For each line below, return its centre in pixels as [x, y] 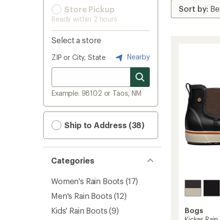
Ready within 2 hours [84, 19]
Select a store [76, 40]
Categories [73, 160]
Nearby [137, 56]
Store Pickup [88, 9]
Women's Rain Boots [88, 181]
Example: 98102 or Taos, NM [96, 93]
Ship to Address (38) [104, 125]
